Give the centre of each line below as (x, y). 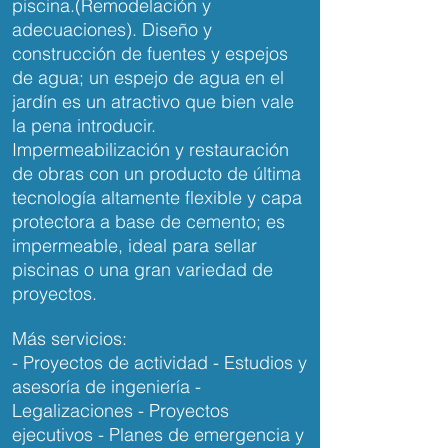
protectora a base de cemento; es (148, 221)
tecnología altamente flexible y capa (157, 197)
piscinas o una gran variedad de (142, 269)
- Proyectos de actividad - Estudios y (159, 362)
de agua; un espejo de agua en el (148, 77)
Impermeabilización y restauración (150, 149)
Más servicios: (69, 338)
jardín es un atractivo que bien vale (153, 101)
